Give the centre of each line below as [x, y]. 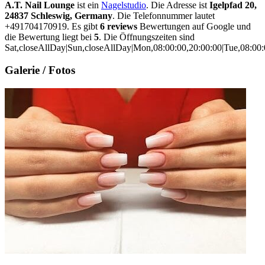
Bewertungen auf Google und [194, 26]
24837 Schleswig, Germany [59, 15]
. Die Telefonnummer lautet [164, 15]
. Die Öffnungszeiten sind [147, 37]
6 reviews [119, 26]
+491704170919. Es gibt [52, 26]
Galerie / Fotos [40, 70]
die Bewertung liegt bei [49, 37]
